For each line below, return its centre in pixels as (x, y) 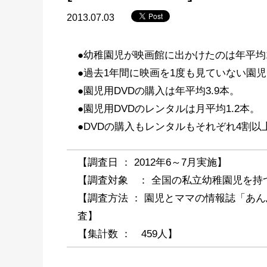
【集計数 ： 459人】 (127, 234)
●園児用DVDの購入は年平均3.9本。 (158, 91)
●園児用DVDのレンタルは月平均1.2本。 (168, 109)
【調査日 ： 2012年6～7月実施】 (152, 162)
